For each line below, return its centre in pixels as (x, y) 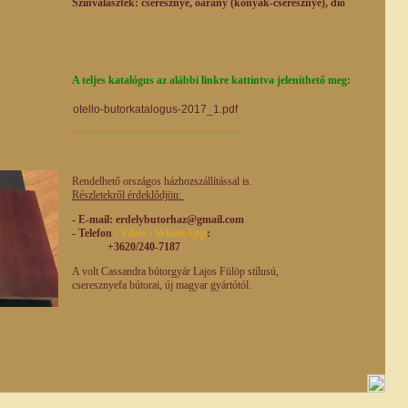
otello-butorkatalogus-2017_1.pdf (155, 109)
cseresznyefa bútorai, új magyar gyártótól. (162, 285)
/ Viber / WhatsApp (161, 233)
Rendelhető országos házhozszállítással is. (162, 181)
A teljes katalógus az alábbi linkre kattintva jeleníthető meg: (213, 80)
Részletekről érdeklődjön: (128, 194)
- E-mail (91, 219)
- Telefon (93, 233)
